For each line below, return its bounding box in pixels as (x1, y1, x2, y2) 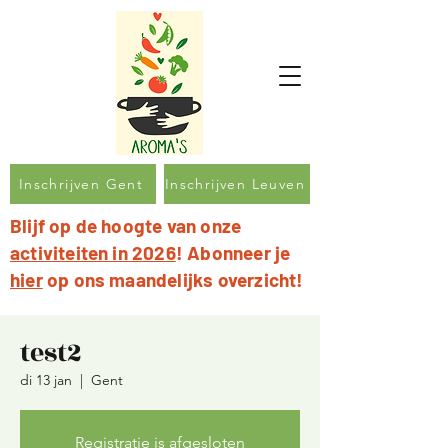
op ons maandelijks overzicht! (42, 268, 304, 291)
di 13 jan (20, 371, 72, 389)
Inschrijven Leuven (164, 175, 306, 193)
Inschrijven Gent (18, 175, 144, 193)
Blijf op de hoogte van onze (10, 214, 242, 237)
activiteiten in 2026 (10, 241, 176, 264)
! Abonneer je (175, 241, 291, 264)
